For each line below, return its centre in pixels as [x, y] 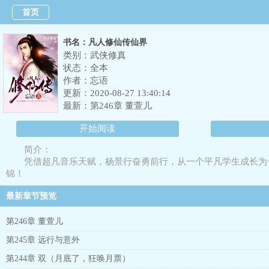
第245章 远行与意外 [43, 240]
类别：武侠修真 [95, 55]
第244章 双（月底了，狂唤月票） [68, 258]
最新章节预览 [31, 196]
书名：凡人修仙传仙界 [105, 42]
